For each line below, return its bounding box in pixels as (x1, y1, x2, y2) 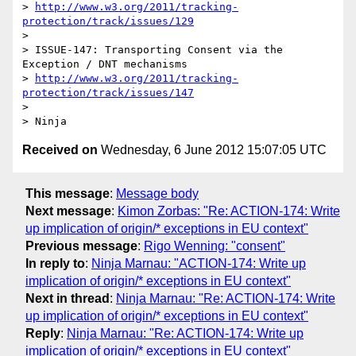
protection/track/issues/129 (22, 15, 194, 28)
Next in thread (25, 291, 110, 305)
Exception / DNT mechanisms (22, 58, 188, 71)
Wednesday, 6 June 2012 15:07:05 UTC (98, 143, 327, 157)
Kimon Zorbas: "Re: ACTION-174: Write (118, 203, 340, 218)
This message (25, 186, 110, 200)
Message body (116, 186, 199, 200)
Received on (22, 143, 98, 157)
